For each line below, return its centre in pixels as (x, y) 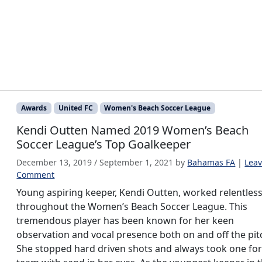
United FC (75, 108)
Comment (36, 175)
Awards (34, 108)
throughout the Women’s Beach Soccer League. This (132, 207)
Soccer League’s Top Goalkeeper (104, 144)
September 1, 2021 (137, 163)
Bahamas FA (211, 163)
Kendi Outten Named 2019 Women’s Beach (133, 130)
